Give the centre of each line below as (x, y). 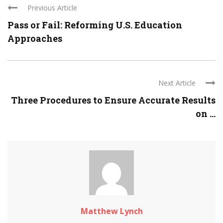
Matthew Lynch (111, 211)
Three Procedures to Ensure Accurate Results (113, 100)
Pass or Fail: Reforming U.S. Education (95, 25)
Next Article (177, 83)
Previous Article (52, 8)
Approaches (35, 38)
